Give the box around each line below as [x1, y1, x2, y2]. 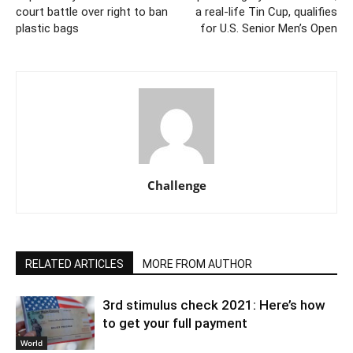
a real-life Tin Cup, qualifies [195, 4, 337, 19]
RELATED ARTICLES [25, 257, 124, 270]
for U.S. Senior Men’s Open [200, 20, 337, 35]
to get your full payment [102, 314, 247, 331]
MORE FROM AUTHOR [143, 257, 252, 270]
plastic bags [16, 20, 79, 35]
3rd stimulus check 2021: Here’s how [102, 296, 325, 313]
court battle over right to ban [16, 4, 168, 19]
